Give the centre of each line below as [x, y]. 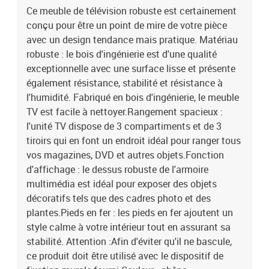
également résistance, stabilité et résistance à [125, 83]
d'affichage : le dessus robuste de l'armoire [117, 169]
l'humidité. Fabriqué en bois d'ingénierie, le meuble [133, 97]
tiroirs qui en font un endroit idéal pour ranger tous [134, 141]
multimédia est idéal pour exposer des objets [122, 184]
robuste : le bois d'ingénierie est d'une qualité [122, 54]
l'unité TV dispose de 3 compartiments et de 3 [124, 126]
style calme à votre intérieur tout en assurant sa [128, 227]
